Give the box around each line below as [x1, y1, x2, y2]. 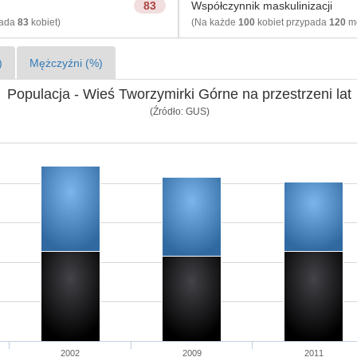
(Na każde [190, 17, 238, 28]
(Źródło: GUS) [149, 105, 210, 117]
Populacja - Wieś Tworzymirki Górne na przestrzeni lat [6, 86, 351, 102]
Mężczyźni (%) [29, 57, 103, 69]
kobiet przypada [254, 17, 329, 28]
